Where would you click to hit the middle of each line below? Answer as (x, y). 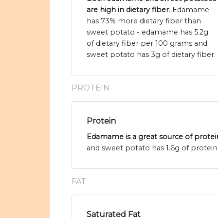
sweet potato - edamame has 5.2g (147, 32)
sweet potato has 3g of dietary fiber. (151, 55)
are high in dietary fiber (128, 10)
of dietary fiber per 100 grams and (147, 44)
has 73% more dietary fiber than (144, 21)
